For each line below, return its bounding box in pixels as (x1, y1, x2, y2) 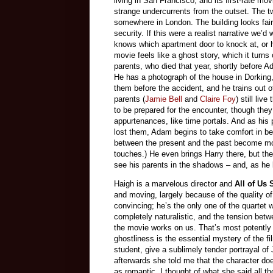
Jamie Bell (145, 94, 182, 104)
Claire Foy (200, 94, 236, 104)
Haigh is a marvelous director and (114, 179, 235, 189)
